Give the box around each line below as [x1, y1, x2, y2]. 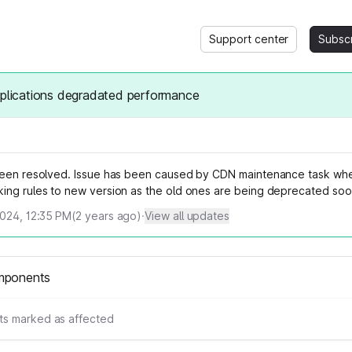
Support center [209, 32, 289, 46]
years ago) [82, 209, 142, 222]
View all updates [145, 209, 230, 222]
